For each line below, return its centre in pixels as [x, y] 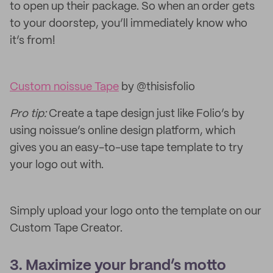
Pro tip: [29, 114]
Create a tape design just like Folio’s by [147, 114]
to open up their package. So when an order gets [132, 7]
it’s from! [33, 41]
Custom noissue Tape [64, 87]
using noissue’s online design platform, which [122, 131]
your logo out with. [57, 165]
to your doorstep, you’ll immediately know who [129, 24]
